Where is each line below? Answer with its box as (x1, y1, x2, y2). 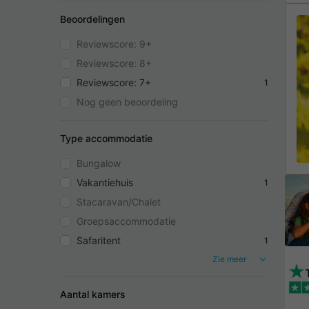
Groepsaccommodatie (77, 215, 176, 227)
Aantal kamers (60, 288, 126, 301)
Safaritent (77, 234, 121, 246)
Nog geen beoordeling (77, 95, 178, 108)
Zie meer (212, 253, 246, 264)
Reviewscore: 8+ (77, 57, 152, 69)
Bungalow (77, 157, 121, 169)
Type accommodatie (60, 132, 152, 144)
